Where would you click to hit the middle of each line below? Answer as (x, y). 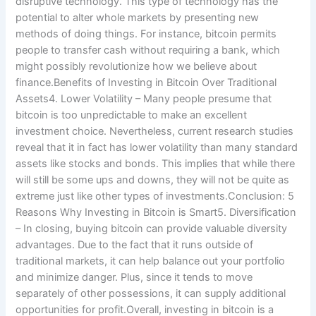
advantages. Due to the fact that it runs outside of (135, 244)
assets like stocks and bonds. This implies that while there (156, 163)
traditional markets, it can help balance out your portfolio (151, 261)
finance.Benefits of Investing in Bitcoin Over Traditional (146, 82)
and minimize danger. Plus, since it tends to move (134, 277)
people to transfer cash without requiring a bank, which (148, 50)
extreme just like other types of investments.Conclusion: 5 (155, 196)
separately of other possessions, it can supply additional (151, 293)
